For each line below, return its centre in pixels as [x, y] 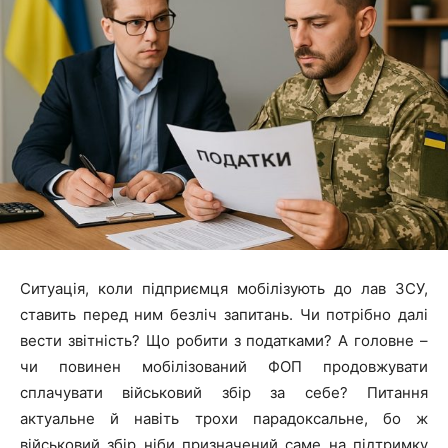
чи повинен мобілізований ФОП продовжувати [224, 366]
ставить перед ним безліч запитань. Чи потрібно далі [224, 314]
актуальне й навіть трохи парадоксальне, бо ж [224, 418]
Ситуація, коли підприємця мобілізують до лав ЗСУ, [224, 288]
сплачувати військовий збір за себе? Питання [224, 392]
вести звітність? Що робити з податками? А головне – [224, 340]
